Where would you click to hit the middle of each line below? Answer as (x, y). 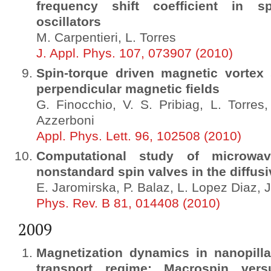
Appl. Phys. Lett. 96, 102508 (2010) (139, 136)
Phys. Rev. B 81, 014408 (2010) (128, 203)
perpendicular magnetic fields (128, 89)
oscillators (69, 22)
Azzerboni (65, 120)
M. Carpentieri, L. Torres (106, 38)
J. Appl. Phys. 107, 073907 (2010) (135, 53)
